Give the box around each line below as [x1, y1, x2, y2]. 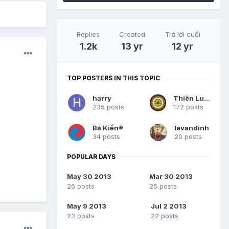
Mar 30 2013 [149, 172, 193, 181]
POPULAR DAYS [67, 152, 116, 161]
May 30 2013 [67, 172, 111, 181]
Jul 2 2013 [150, 202, 187, 211]
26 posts [67, 182, 95, 191]
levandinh [174, 123, 209, 132]
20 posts [174, 132, 202, 141]
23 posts [67, 212, 95, 220]
